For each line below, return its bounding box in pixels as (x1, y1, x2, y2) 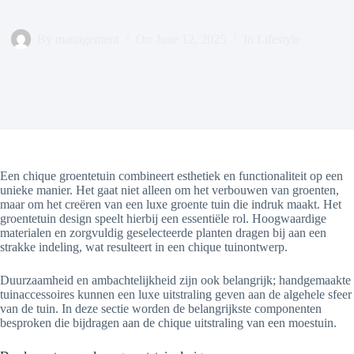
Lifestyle (257, 32, 301, 46)
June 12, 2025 (155, 32, 226, 46)
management (55, 32, 119, 46)
